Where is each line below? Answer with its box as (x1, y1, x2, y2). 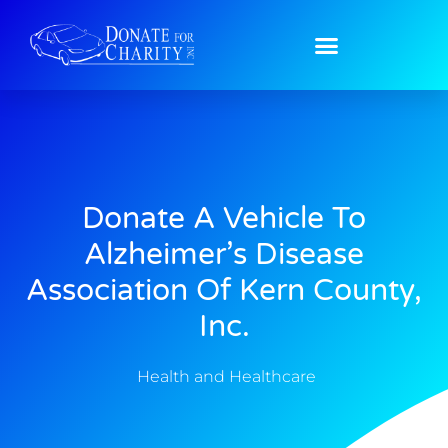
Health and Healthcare (137, 366, 316, 386)
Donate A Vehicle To (82, 199, 366, 237)
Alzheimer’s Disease (84, 235, 364, 273)
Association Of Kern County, (26, 271, 422, 309)
